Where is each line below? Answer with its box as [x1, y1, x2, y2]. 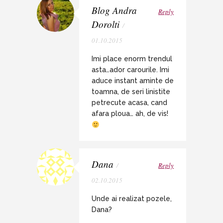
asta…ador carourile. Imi [92, 66, 169, 74]
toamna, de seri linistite [92, 88, 170, 96]
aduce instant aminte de [92, 77, 174, 85]
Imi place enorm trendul [92, 55, 172, 63]
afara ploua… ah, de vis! [92, 110, 168, 118]
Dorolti [92, 18, 119, 31]
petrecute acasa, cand [92, 99, 167, 107]
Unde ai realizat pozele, [92, 195, 172, 203]
